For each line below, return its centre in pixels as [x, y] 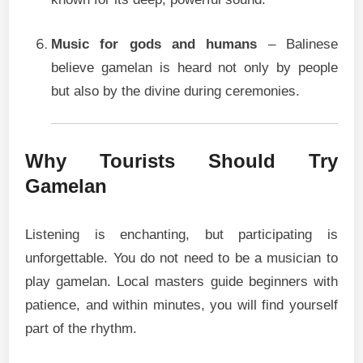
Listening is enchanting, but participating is [181, 235]
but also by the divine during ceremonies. [176, 91]
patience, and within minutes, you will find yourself [181, 305]
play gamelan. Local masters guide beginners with [181, 282]
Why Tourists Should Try [181, 161]
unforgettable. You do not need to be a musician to [181, 258]
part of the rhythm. [81, 329]
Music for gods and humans [154, 44]
